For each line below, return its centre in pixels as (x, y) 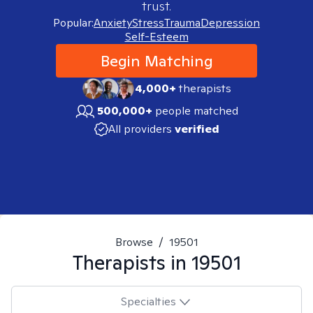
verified (197, 129)
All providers (140, 129)
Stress (148, 23)
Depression (230, 23)
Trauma (182, 23)
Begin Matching (156, 61)
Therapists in (132, 262)
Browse (134, 242)
